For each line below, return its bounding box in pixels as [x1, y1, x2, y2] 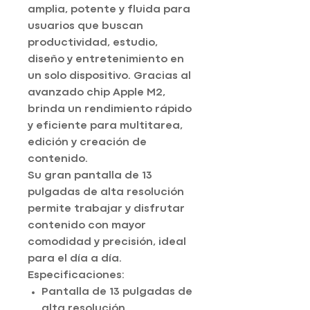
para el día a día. [28, 254, 122, 264]
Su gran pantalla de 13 [28, 171, 152, 181]
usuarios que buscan [28, 21, 143, 32]
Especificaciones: [28, 271, 125, 281]
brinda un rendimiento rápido [28, 104, 192, 115]
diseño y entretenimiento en [28, 55, 184, 65]
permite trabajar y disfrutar [28, 204, 185, 215]
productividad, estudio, [28, 38, 158, 48]
